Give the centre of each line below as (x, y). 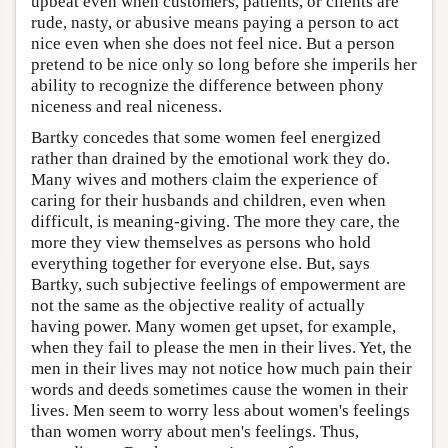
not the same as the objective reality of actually (198, 305)
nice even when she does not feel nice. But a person (213, 43)
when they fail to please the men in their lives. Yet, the (221, 347)
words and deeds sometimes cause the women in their (219, 389)
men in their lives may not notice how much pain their (221, 368)
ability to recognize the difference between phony (207, 85)
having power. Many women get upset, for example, (213, 326)
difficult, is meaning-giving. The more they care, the (215, 221)
